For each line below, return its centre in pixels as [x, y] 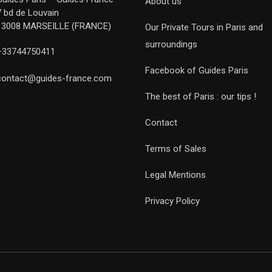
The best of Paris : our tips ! [201, 97]
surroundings [171, 44]
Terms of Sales [176, 149]
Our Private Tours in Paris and [204, 27]
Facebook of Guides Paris [197, 70]
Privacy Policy [172, 201]
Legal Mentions [175, 175]
